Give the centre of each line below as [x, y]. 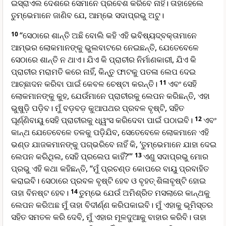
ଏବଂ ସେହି [182, 84]
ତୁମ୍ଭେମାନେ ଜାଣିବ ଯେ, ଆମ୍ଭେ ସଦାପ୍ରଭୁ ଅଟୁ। [88, 15]
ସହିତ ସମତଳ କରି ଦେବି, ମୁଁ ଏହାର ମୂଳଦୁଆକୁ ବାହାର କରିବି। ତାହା [109, 217]
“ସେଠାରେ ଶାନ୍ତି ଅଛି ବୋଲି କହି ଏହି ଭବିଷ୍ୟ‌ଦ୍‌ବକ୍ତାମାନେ [108, 36]
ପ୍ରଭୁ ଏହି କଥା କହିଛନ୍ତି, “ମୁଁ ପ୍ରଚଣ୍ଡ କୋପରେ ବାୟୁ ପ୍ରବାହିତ [110, 169]
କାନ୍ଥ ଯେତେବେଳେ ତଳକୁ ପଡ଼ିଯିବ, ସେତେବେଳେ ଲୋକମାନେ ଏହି [110, 132]
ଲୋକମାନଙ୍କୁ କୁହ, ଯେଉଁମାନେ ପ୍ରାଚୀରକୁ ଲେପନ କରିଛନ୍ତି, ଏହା [110, 96]
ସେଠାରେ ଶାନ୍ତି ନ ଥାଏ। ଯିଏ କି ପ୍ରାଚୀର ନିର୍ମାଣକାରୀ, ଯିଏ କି [104, 60]
